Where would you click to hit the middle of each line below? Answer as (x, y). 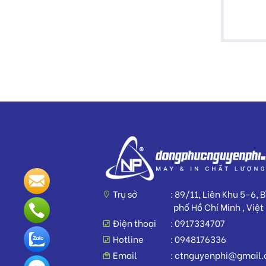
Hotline (127, 238)
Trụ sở (124, 193)
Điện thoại (134, 222)
